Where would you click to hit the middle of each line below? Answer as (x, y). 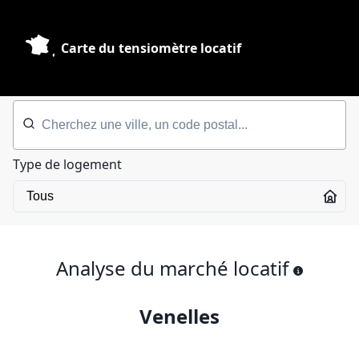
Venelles (179, 316)
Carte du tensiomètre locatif (151, 48)
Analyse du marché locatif (172, 268)
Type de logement (67, 164)
